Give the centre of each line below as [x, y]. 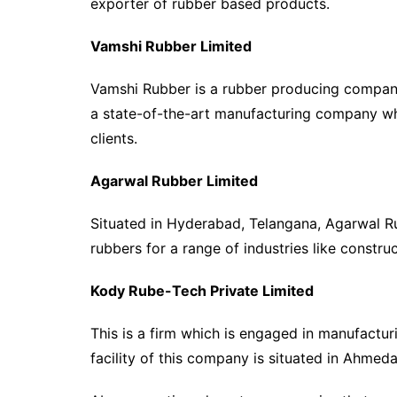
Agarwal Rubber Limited [174, 181]
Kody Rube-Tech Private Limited [202, 291]
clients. [121, 138]
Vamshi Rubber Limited [171, 46]
